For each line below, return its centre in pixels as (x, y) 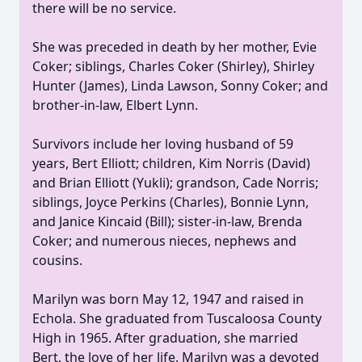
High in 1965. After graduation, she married (165, 338)
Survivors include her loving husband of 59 (163, 144)
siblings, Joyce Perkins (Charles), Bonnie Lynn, (170, 202)
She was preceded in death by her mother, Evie (175, 47)
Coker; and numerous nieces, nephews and (164, 241)
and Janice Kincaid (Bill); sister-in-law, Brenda (167, 221)
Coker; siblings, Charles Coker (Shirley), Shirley (173, 66)
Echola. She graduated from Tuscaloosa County (177, 318)
